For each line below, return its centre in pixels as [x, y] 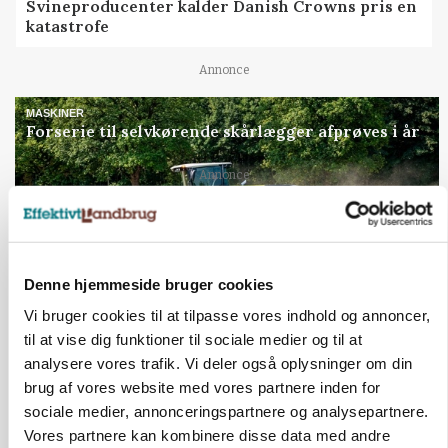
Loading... [205, 192]
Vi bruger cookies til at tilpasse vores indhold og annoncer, [226, 315]
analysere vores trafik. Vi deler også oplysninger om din [217, 363]
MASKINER [55, 112]
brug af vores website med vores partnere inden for [201, 387]
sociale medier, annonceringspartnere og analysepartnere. [225, 411]
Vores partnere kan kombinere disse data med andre [206, 435]
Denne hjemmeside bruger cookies [148, 284]
